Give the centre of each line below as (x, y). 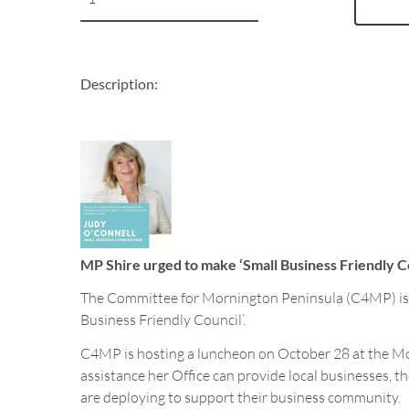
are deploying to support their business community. (241, 398)
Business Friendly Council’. (163, 320)
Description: (119, 84)
